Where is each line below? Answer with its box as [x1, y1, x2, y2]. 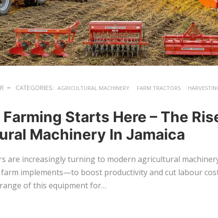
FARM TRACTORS [137, 84, 181, 92]
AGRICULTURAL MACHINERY [57, 84, 129, 92]
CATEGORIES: [14, 83, 54, 92]
